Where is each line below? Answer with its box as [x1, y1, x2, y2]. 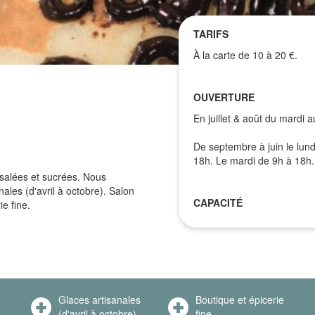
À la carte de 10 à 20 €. [193, 48, 297, 62]
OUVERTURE [193, 90, 255, 104]
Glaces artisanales [58, 292, 141, 307]
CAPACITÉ [193, 195, 243, 210]
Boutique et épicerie [195, 292, 284, 307]
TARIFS [193, 27, 229, 41]
